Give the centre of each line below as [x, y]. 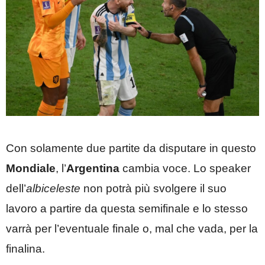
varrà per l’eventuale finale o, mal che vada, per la [132, 228]
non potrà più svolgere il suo [153, 188]
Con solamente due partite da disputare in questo [131, 148]
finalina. [25, 248]
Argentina [93, 168]
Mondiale [31, 168]
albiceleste [53, 188]
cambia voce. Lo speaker [185, 168]
